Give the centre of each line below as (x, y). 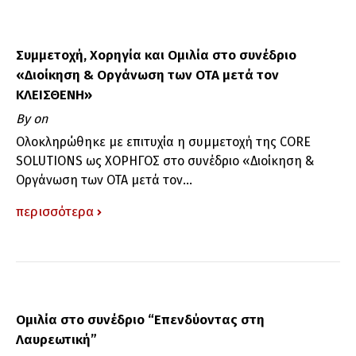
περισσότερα (55, 211)
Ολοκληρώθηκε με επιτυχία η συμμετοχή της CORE (163, 141)
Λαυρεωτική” (56, 339)
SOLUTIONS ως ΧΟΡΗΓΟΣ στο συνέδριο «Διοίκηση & (165, 161)
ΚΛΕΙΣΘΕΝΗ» (54, 95)
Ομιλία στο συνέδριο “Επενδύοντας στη (140, 319)
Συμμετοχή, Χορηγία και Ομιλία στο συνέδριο (156, 55)
